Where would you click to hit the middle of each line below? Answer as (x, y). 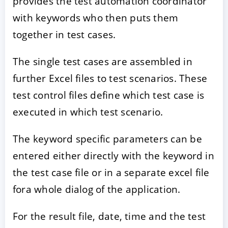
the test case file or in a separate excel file (111, 173)
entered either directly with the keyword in (113, 156)
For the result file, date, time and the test (109, 216)
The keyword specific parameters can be (107, 139)
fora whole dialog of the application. (97, 189)
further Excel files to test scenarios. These (110, 78)
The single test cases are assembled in (103, 62)
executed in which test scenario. (88, 112)
